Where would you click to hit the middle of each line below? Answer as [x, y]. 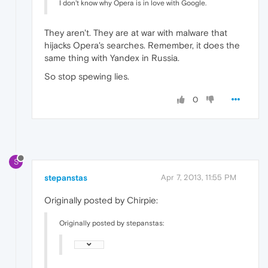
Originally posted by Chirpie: [101, 200]
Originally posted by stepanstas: [112, 223]
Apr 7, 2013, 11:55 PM [199, 178]
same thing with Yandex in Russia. [112, 57]
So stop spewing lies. [87, 76]
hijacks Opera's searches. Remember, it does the [142, 45]
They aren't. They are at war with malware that [136, 32]
